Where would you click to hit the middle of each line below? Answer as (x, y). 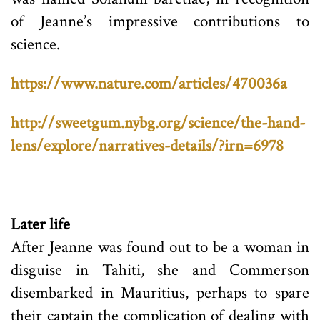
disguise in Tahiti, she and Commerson (160, 270)
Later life (40, 224)
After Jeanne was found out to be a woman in (160, 247)
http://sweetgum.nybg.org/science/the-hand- (158, 122)
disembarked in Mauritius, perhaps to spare (160, 292)
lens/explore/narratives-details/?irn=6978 (147, 145)
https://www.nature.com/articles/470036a (149, 83)
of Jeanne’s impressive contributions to (160, 21)
